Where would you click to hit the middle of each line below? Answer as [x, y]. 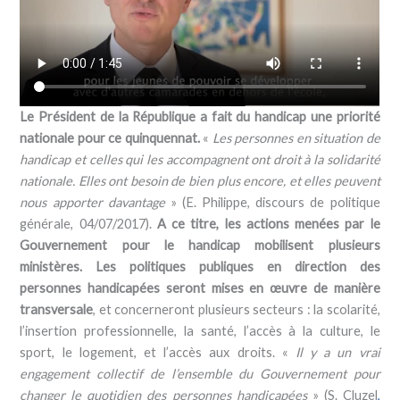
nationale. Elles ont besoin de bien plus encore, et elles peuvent [200, 181]
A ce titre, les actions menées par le [268, 224]
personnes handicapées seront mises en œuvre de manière [200, 288]
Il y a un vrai [334, 353]
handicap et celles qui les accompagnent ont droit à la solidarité [200, 160]
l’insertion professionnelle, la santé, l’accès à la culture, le [200, 331]
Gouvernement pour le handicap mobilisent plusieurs [200, 246]
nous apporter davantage [95, 203]
